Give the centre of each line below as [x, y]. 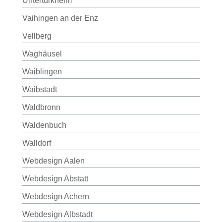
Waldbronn [41, 107]
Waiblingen [42, 72]
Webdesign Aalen [53, 161]
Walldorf [36, 143]
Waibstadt [39, 89]
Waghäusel [42, 54]
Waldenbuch [44, 125]
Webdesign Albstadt [57, 214]
